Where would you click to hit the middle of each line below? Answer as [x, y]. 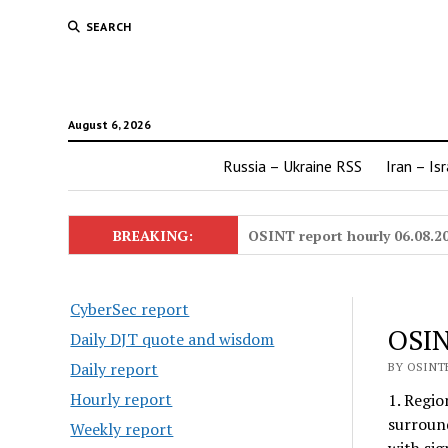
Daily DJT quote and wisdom [172, 339]
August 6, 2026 [109, 124]
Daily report [114, 369]
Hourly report [121, 399]
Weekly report [122, 429]
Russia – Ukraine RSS [292, 166]
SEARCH [108, 26]
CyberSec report [130, 309]
